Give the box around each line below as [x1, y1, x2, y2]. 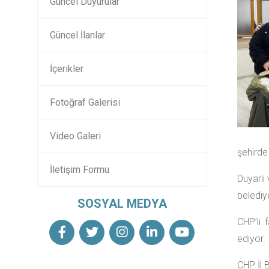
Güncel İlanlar [50, 29, 105, 41]
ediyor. [237, 233, 265, 244]
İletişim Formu [50, 164, 109, 175]
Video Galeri [50, 130, 101, 142]
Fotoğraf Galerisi [50, 97, 120, 108]
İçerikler [50, 63, 83, 74]
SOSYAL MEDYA [77, 196, 167, 211]
